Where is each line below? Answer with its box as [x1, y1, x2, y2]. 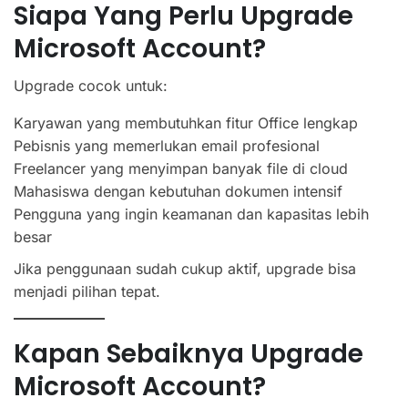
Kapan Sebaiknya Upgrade [14, 335, 363, 372]
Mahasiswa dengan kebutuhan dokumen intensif [14, 181, 342, 200]
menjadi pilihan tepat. [14, 281, 160, 301]
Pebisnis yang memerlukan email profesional [14, 136, 320, 155]
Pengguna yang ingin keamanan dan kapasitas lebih [14, 204, 369, 223]
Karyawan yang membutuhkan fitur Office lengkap [14, 113, 358, 132]
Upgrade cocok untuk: [14, 76, 168, 95]
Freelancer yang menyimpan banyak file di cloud [14, 158, 348, 178]
